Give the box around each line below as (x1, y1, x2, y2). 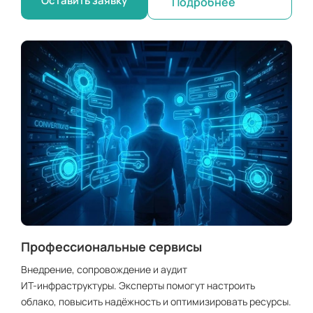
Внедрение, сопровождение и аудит (21, 263, 187, 277)
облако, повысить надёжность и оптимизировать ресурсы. (21, 295, 291, 309)
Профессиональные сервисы (21, 238, 202, 256)
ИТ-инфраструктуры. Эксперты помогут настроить (21, 279, 255, 293)
